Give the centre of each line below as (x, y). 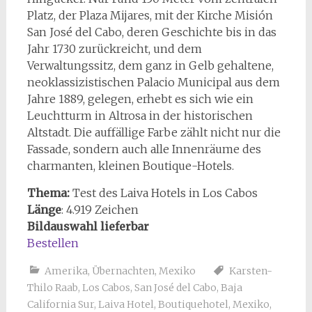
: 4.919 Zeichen (100, 209)
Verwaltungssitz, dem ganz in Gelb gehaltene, (150, 65)
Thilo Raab (52, 287)
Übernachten (123, 271)
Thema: (49, 193)
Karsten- (250, 271)
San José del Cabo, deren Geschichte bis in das (151, 32)
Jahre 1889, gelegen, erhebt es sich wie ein (140, 99)
